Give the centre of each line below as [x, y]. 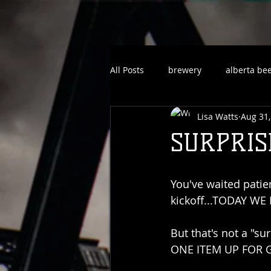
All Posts [127, 70]
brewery [185, 70]
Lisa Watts [218, 116]
